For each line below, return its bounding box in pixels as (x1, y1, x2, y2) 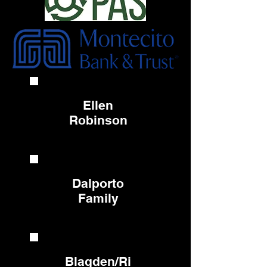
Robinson (69, 113, 128, 128)
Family (77, 191, 119, 206)
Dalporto (72, 176, 124, 191)
